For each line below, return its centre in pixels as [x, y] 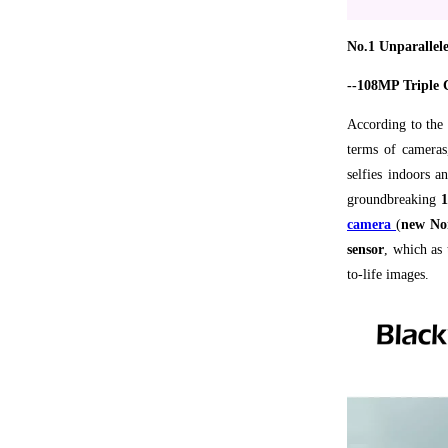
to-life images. [388, 275]
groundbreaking [394, 200]
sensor [365, 250]
